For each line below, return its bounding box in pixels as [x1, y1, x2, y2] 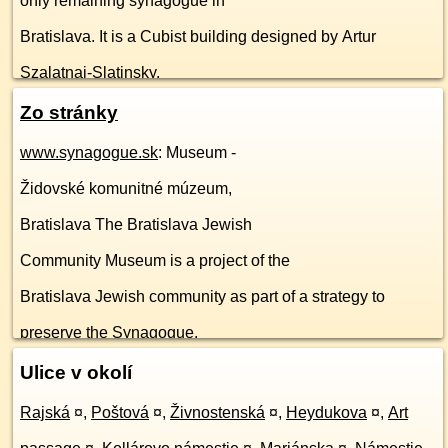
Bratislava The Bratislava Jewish [20, 216, 252, 234]
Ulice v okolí [20, 362, 132, 384]
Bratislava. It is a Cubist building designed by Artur [20, 28, 376, 46]
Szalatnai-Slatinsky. [20, 64, 160, 82]
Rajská [20, 404, 70, 422]
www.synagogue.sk [20, 144, 158, 162]
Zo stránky [20, 102, 118, 124]
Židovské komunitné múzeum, [20, 180, 232, 198]
